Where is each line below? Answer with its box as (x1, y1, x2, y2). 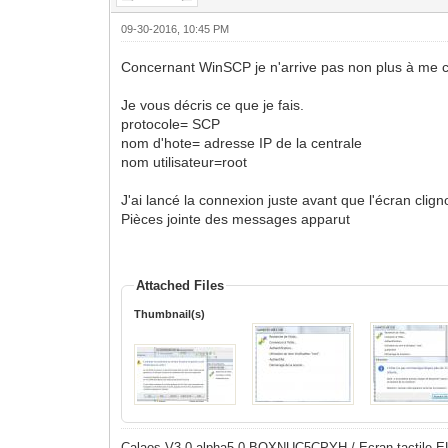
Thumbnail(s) (134, 307, 206, 320)
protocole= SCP (121, 115, 221, 132)
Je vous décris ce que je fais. (121, 96, 305, 113)
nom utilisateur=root (121, 153, 248, 170)
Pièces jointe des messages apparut (121, 210, 351, 227)
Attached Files (136, 277, 225, 293)
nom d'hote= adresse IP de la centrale (121, 134, 363, 151)
